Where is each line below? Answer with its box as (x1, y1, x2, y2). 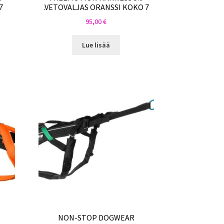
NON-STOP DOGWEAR (57, 212, 134, 223)
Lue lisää (82, 40, 110, 50)
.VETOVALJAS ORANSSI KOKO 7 (43, 1, 149, 12)
